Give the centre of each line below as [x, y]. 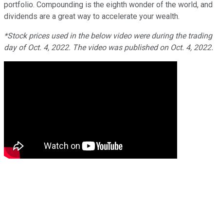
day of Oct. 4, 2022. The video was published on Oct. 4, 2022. [109, 47]
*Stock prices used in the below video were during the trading [108, 36]
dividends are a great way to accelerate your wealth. [92, 16]
